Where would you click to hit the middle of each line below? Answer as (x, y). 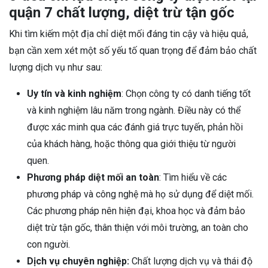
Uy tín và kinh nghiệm (74, 93)
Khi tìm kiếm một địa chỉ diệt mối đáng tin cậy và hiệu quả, (129, 33)
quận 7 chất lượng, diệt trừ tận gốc (122, 12)
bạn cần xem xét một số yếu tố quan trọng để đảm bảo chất (133, 50)
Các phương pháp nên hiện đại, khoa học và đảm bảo (136, 211)
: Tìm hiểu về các (193, 177)
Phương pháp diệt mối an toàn (93, 177)
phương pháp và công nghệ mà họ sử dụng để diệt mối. (140, 194)
